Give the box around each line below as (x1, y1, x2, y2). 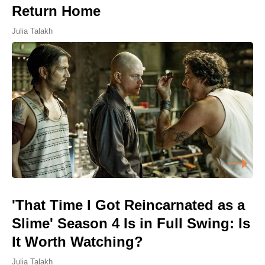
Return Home (12, 3, 101, 19)
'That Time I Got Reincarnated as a (12, 196, 245, 213)
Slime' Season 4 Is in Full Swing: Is (12, 215, 250, 231)
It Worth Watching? (12, 233, 143, 250)
